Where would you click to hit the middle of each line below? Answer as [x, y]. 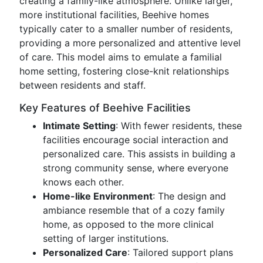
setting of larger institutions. [106, 238]
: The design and [189, 196]
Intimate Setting [79, 126]
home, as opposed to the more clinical [128, 224]
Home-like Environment [98, 196]
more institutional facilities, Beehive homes [114, 15]
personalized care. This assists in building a [139, 154]
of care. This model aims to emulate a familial [121, 57]
